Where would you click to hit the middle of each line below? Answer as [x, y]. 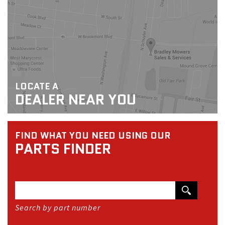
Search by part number [58, 207]
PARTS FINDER [63, 149]
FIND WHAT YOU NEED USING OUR [93, 136]
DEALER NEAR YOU [76, 99]
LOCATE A [37, 86]
